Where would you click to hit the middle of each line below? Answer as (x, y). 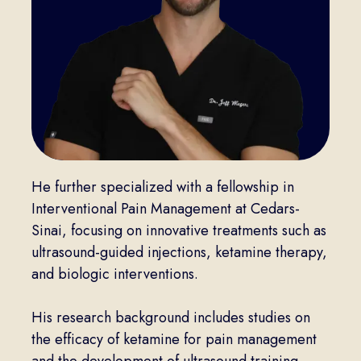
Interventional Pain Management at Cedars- (165, 209)
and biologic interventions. (114, 274)
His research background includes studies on (170, 318)
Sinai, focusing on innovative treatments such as (178, 231)
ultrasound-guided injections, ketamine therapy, (179, 253)
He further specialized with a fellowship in (162, 187)
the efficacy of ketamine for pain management (174, 340)
